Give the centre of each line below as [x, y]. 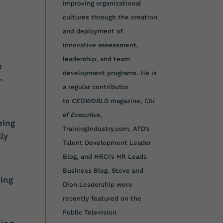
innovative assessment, [100, 45]
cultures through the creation [110, 17]
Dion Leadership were [97, 184]
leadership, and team [96, 59]
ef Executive [81, 114]
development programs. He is [110, 73]
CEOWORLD [91, 101]
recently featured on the [102, 198]
